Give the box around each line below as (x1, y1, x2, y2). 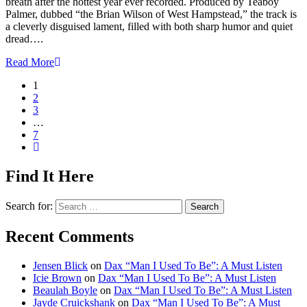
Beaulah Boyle (33, 284, 97, 296)
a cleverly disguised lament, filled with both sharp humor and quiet (5, 21, 293, 33)
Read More (5, 56, 54, 69)
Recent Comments (5, 227, 134, 245)
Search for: (5, 199, 53, 212)
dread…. (5, 33, 43, 45)
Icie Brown (33, 271, 82, 284)
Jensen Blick (33, 259, 88, 271)
